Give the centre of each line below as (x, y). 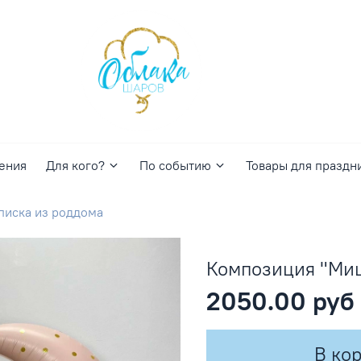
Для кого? (75, 166)
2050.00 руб (280, 301)
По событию (175, 166)
